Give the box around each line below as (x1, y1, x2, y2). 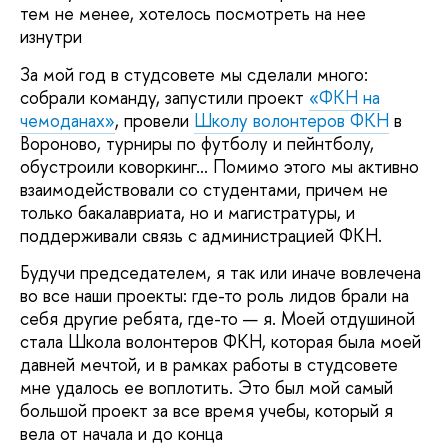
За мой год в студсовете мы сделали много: (20, 61, 368, 87)
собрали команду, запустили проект (20, 84, 309, 110)
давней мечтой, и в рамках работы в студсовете (20, 352, 398, 378)
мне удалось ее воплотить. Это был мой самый (20, 375, 393, 401)
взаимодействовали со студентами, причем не (20, 176, 388, 202)
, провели (115, 107, 194, 133)
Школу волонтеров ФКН (194, 107, 389, 133)
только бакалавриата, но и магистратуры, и (20, 199, 355, 225)
